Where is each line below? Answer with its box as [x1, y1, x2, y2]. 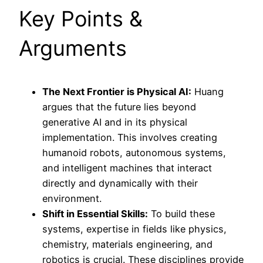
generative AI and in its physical [42, 116, 187, 128]
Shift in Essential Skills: [42, 207, 148, 220]
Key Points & [19, 5, 143, 32]
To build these [148, 207, 215, 220]
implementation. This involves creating [42, 131, 217, 143]
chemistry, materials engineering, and [42, 238, 213, 250]
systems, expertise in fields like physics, [42, 222, 227, 235]
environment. [42, 192, 102, 204]
